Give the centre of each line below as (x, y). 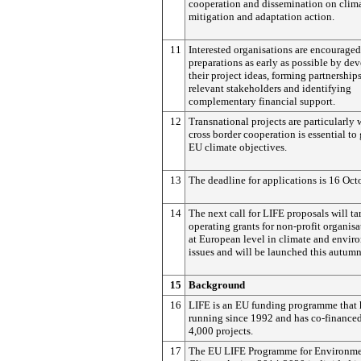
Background (217, 285)
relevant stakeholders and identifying (270, 88)
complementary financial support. (262, 101)
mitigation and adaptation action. (261, 17)
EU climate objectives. (238, 147)
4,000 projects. (221, 331)
